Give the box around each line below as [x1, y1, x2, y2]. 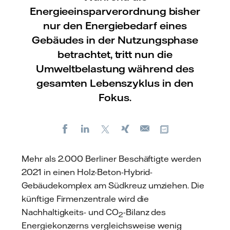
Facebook [74, 124, 106, 132]
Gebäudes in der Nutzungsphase [31, 33, 199, 46]
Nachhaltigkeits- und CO [22, 206, 119, 217]
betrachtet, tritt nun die [57, 48, 172, 61]
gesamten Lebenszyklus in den [36, 76, 194, 89]
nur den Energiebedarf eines [43, 19, 187, 32]
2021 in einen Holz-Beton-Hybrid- [22, 166, 153, 177]
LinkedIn [94, 124, 123, 132]
